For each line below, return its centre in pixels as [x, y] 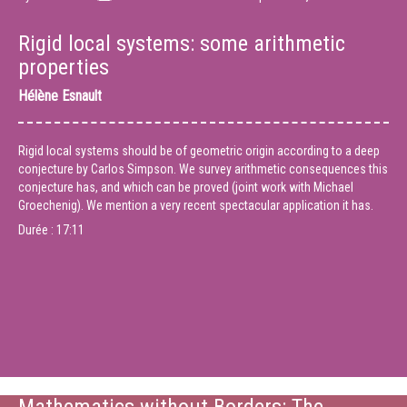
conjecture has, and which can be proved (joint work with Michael [186, 187]
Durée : [37, 230]
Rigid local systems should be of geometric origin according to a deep [199, 151]
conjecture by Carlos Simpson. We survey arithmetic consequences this [203, 169]
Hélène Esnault [60, 96]
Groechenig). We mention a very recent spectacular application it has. [196, 205]
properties [64, 67]
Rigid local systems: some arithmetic [182, 44]
